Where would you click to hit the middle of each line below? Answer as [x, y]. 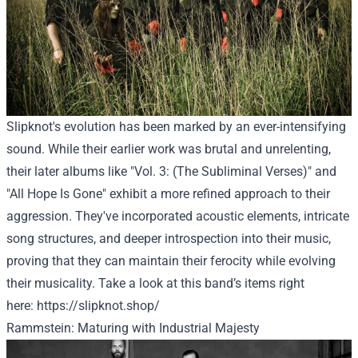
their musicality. [52, 284]
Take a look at [138, 284]
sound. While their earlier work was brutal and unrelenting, [169, 149]
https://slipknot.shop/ [98, 306]
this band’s [211, 284]
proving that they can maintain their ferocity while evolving [171, 261]
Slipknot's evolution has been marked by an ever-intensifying [176, 127]
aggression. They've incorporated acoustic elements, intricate [178, 217]
